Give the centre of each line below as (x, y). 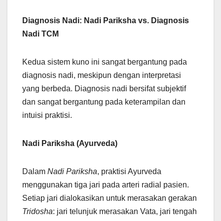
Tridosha (37, 212)
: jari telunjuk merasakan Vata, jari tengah (125, 212)
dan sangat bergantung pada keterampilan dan (104, 102)
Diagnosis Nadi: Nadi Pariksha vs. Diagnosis (106, 21)
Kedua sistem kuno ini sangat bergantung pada (105, 62)
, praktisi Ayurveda (129, 172)
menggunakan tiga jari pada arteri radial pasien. (106, 185)
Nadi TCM (40, 34)
